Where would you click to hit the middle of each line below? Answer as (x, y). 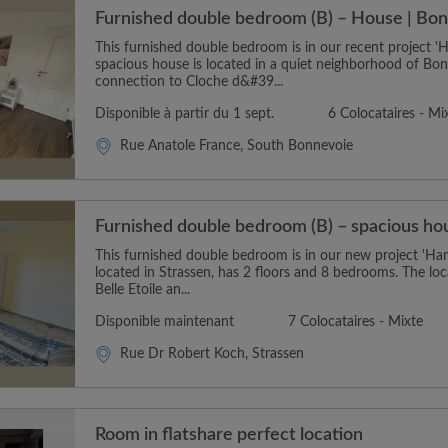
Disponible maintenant (164, 322)
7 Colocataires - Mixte (355, 322)
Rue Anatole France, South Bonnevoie (236, 146)
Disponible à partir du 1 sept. (184, 114)
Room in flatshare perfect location (229, 434)
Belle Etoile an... (142, 290)
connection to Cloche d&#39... (189, 82)
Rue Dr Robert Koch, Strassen (212, 354)
